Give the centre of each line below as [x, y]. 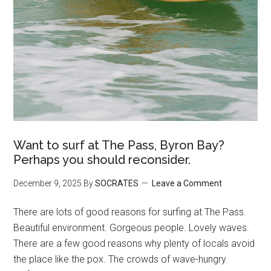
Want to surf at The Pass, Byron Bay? [119, 145]
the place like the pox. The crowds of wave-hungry [120, 259]
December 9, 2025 [48, 183]
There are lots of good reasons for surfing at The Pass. [130, 212]
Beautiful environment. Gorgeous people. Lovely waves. [132, 227]
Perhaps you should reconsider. [102, 159]
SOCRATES [117, 183]
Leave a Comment [187, 183]
